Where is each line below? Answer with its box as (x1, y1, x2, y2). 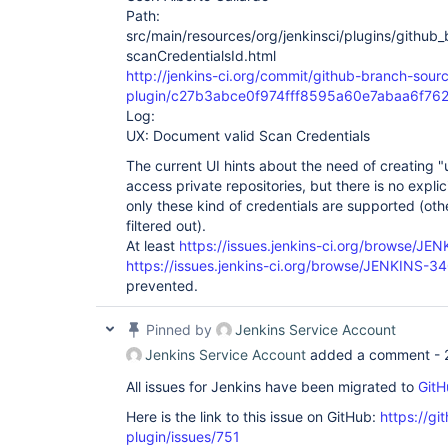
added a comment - (306, 346, 444, 363)
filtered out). (126, 217, 206, 234)
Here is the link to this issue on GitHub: (126, 408, 380, 425)
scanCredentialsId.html (126, 47, 276, 64)
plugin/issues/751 (126, 428, 240, 445)
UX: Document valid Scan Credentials (126, 127, 370, 144)
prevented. (126, 277, 198, 294)
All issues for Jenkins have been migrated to (126, 378, 418, 395)
